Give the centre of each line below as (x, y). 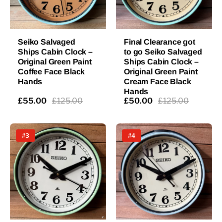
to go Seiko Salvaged (163, 52)
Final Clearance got (160, 42)
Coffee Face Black (52, 71)
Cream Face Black (158, 81)
